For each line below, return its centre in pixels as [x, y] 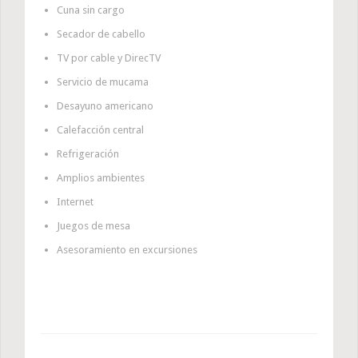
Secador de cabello [101, 34]
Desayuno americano [105, 106]
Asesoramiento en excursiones [127, 250]
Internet [75, 202]
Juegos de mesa [93, 226]
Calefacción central [100, 130]
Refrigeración [88, 154]
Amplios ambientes [100, 178]
